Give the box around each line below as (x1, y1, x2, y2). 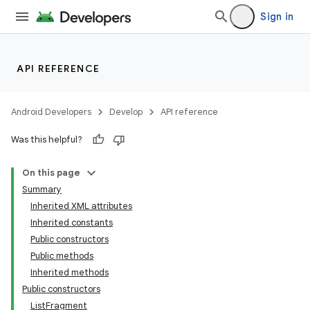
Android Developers (11, 106, 91, 118)
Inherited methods (30, 266, 109, 278)
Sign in (260, 10, 293, 23)
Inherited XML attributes (30, 200, 132, 212)
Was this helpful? (11, 134, 82, 145)
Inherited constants (30, 217, 113, 228)
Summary (22, 183, 62, 195)
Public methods (30, 250, 93, 262)
